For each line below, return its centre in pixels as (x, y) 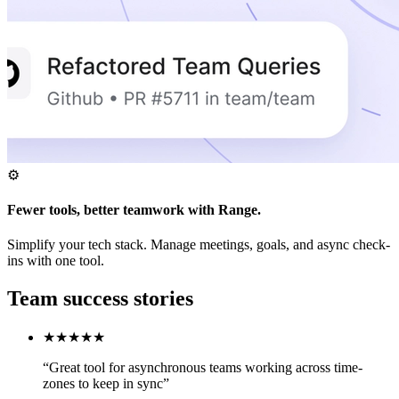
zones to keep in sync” (106, 384)
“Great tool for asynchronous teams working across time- (203, 368)
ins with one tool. (56, 261)
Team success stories (100, 299)
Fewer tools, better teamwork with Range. (134, 209)
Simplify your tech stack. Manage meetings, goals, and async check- (199, 245)
